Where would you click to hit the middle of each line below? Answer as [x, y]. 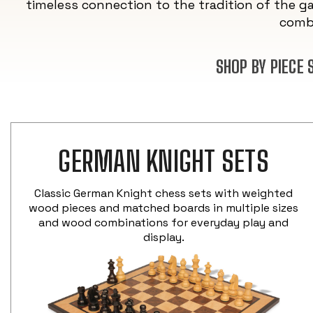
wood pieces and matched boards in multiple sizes [164, 208]
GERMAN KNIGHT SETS [163, 161]
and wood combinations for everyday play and [164, 222]
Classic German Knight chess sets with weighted [164, 193]
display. [163, 237]
